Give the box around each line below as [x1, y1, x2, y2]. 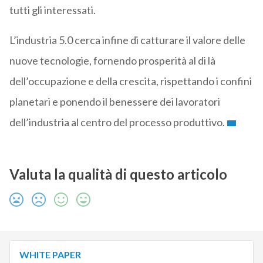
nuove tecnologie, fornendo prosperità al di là [9, 54, 215, 68]
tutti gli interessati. [9, 4, 96, 17]
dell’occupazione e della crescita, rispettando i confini [9, 75, 252, 88]
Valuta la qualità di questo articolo [9, 166, 227, 183]
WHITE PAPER [19, 249, 81, 261]
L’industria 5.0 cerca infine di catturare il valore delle [9, 33, 245, 47]
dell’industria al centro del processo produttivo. [9, 116, 225, 129]
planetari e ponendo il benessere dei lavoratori [9, 95, 220, 109]
